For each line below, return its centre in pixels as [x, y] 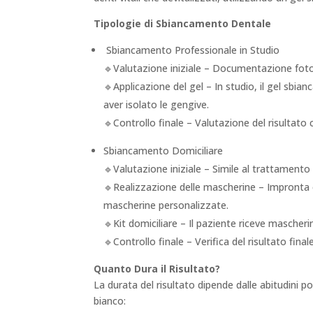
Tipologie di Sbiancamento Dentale [183, 23]
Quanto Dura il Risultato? [157, 268]
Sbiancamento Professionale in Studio [192, 50]
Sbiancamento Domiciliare [163, 150]
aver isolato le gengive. [156, 104]
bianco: [110, 300]
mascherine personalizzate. [166, 205]
